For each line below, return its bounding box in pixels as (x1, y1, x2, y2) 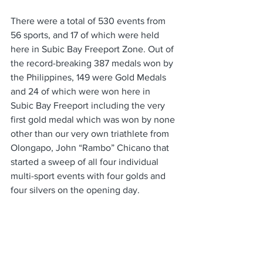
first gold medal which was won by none (11, 114, 177, 124)
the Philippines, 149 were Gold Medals (11, 72, 168, 82)
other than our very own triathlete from (11, 128, 171, 139)
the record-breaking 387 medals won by (11, 58, 176, 68)
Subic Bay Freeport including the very (11, 100, 167, 110)
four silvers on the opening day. (11, 184, 142, 195)
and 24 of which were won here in (11, 86, 153, 96)
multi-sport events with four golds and (11, 170, 168, 181)
